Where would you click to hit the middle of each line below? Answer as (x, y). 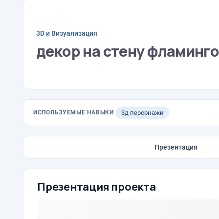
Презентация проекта (97, 187)
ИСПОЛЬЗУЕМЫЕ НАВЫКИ (74, 112)
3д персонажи (142, 113)
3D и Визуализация (67, 33)
